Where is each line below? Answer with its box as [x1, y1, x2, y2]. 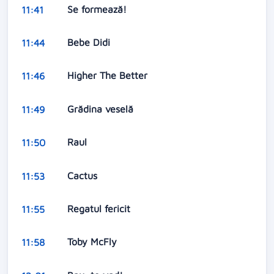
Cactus [67, 169, 100, 181]
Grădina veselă [67, 103, 136, 114]
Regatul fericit [67, 202, 133, 214]
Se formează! [67, 3, 130, 15]
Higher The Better [67, 70, 150, 81]
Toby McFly [67, 236, 120, 248]
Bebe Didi [67, 37, 113, 48]
